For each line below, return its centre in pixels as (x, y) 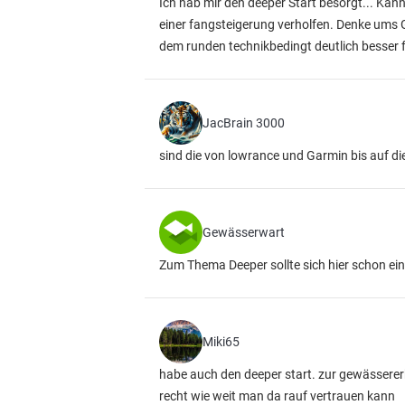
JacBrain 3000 (244, 123)
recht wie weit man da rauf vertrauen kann (277, 396)
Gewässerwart (244, 232)
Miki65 (221, 342)
